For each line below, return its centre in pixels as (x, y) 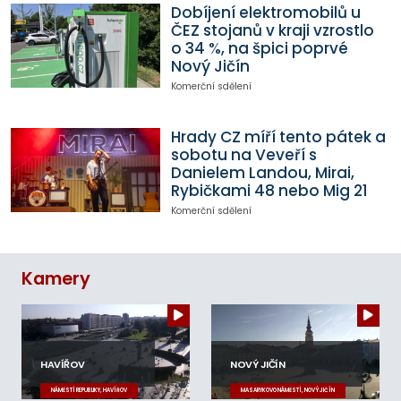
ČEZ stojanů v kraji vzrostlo (272, 31)
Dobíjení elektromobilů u (265, 13)
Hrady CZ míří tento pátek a (278, 137)
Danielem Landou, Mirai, (262, 173)
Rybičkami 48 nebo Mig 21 (269, 191)
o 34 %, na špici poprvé (259, 49)
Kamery (56, 278)
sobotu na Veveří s (243, 155)
